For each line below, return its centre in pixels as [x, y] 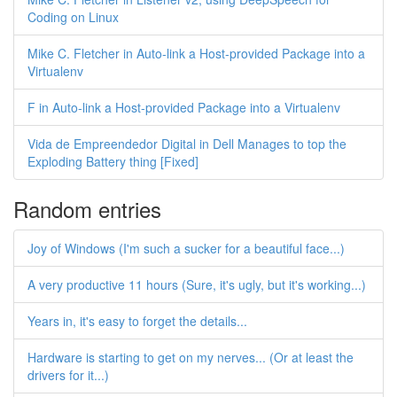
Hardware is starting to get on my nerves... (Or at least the [191, 357]
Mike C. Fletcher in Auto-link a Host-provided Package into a [196, 53]
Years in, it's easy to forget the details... [137, 321]
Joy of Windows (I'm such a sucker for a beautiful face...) [186, 248]
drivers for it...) [68, 375]
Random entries [87, 209]
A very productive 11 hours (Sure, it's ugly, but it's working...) [197, 284]
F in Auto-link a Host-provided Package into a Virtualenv [184, 107]
